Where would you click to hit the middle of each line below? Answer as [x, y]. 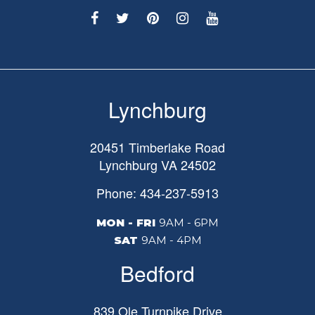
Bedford [157, 273]
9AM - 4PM [171, 240]
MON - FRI [126, 222]
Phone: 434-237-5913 [157, 192]
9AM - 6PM [189, 222]
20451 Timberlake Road [157, 147]
